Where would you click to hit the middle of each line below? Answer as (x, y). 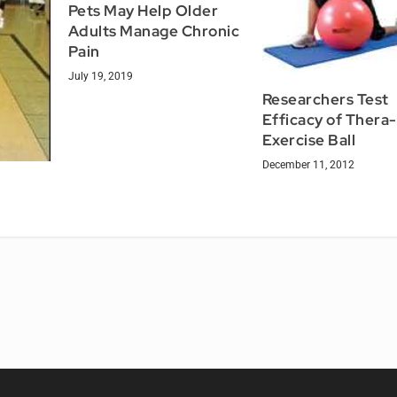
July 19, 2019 (100, 77)
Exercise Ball (309, 140)
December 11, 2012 (308, 164)
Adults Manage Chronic (154, 31)
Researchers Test (325, 99)
